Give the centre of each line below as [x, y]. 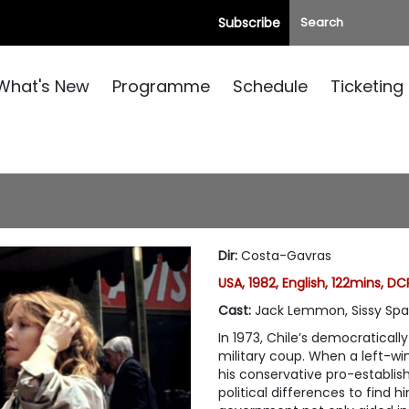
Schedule [270, 86]
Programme [161, 86]
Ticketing [367, 86]
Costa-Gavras [286, 256]
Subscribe [249, 23]
